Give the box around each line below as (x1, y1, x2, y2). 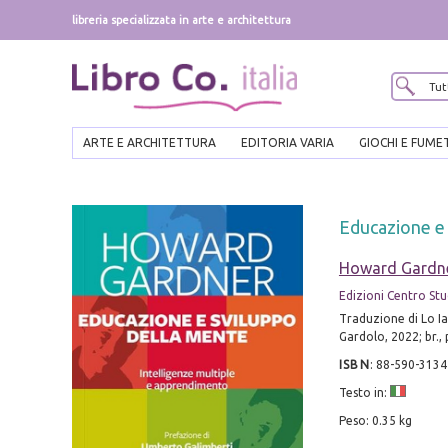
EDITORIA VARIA (241, 136, 334, 150)
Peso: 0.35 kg (338, 414, 412, 428)
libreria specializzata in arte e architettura (72, 14, 291, 26)
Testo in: (338, 386, 390, 400)
